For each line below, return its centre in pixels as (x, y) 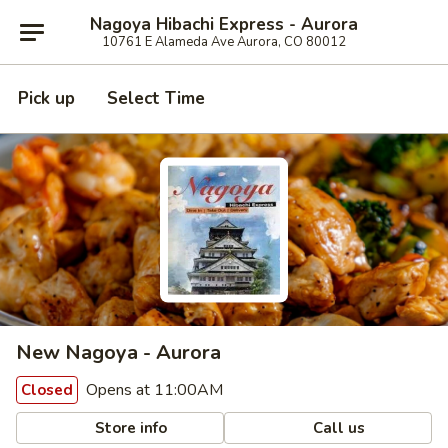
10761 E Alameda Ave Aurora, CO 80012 (224, 41)
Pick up (46, 98)
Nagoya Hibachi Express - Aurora (224, 24)
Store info (129, 427)
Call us (337, 427)
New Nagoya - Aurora (118, 352)
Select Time (156, 98)
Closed (47, 390)
